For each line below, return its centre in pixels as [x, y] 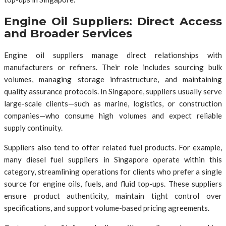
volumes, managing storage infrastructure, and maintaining [113, 79]
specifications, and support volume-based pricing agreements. [107, 208]
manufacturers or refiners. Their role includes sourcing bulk [113, 67]
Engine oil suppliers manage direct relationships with [113, 55]
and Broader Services [68, 33]
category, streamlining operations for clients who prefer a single [113, 171]
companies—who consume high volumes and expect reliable [113, 115]
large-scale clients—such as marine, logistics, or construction [113, 103]
